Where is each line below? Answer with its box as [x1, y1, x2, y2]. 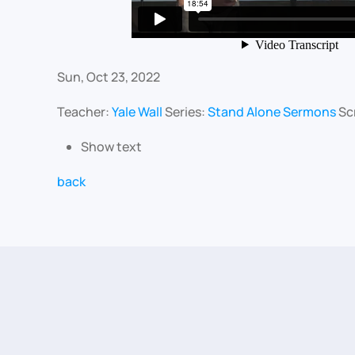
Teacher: [57, 103, 112, 120]
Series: [165, 103, 208, 120]
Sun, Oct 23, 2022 [57, 68, 160, 86]
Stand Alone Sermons [208, 103, 336, 120]
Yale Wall [112, 103, 162, 120]
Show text [81, 138, 142, 155]
